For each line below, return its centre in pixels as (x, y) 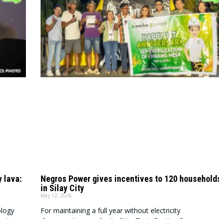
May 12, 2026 (56, 195)
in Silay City (62, 188)
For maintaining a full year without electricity (110, 210)
